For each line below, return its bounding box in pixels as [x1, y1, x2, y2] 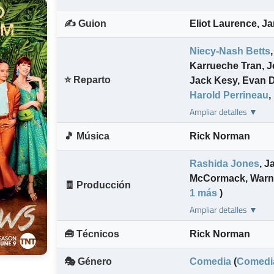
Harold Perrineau [190, 90, 268, 101]
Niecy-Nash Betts [190, 46, 270, 57]
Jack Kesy [190, 75, 237, 86]
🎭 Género [64, 256, 112, 267]
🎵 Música [64, 131, 109, 142]
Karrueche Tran [190, 61, 262, 72]
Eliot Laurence [190, 18, 257, 29]
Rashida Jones [190, 158, 259, 169]
